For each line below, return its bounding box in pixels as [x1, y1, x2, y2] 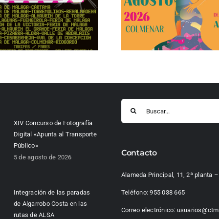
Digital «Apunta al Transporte [14, 131, 97, 138]
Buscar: [120, 100, 143, 108]
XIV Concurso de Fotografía [14, 119, 93, 127]
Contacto [121, 148, 157, 158]
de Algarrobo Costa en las [14, 200, 88, 208]
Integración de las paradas [14, 189, 90, 197]
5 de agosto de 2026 [14, 153, 72, 161]
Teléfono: [121, 189, 150, 197]
